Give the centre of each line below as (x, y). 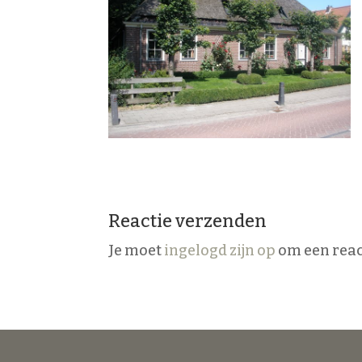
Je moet (137, 250)
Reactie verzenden (188, 221)
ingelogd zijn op (220, 250)
